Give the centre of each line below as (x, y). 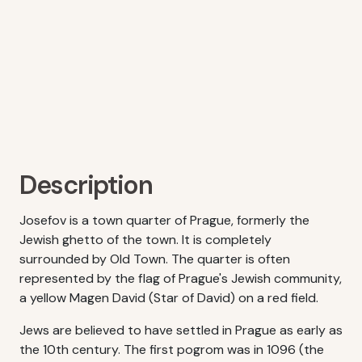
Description (86, 185)
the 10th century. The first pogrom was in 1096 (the (172, 349)
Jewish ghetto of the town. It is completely (145, 240)
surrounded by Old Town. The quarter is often (155, 259)
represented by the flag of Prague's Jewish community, (181, 278)
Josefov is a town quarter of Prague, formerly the (164, 220)
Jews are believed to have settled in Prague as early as (181, 330)
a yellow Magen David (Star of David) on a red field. (169, 298)
